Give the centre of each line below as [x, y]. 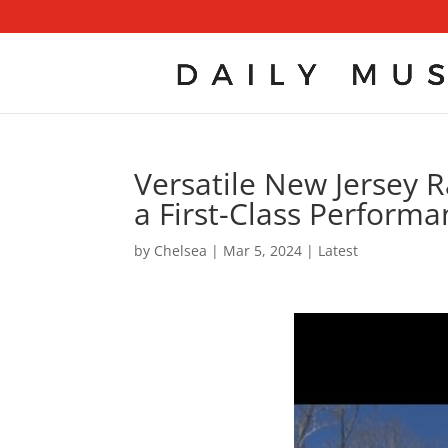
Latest [338, 250]
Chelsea [181, 250]
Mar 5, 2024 [263, 250]
